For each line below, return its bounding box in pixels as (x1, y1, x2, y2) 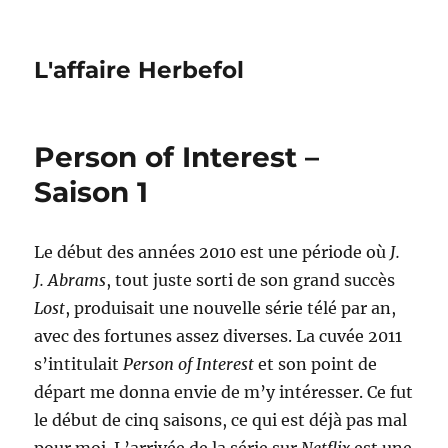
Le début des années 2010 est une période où (34, 242, 391, 262)
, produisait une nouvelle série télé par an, (65, 298, 397, 318)
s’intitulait (34, 354, 124, 374)
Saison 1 (34, 175, 149, 209)
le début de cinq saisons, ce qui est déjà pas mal (34, 410, 408, 430)
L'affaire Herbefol (34, 56, 245, 84)
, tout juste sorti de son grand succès (106, 270, 396, 290)
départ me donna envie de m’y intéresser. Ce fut (34, 382, 414, 402)
